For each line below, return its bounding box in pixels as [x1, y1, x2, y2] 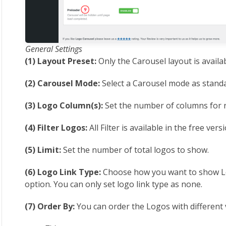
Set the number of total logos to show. [63, 144, 209, 155]
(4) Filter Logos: [25, 122, 88, 133]
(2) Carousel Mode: [25, 78, 100, 89]
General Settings [25, 43, 82, 54]
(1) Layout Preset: [25, 55, 97, 67]
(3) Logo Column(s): [25, 100, 103, 111]
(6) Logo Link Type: [25, 166, 101, 178]
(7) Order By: [25, 201, 77, 212]
